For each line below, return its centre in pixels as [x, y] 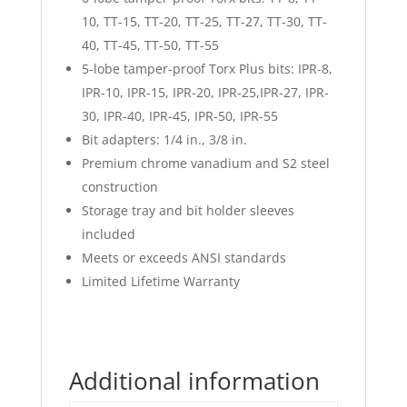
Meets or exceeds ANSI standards [184, 257]
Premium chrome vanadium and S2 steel [205, 163]
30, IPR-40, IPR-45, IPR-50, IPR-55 [179, 115]
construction [119, 186]
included [108, 233]
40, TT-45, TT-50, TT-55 [150, 45]
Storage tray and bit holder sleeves [188, 210]
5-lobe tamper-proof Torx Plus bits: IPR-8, [207, 68]
